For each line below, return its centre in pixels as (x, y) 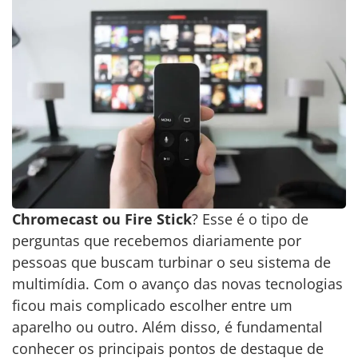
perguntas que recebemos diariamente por (157, 241)
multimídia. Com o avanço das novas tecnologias (177, 284)
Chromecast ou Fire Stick (102, 219)
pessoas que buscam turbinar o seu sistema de (171, 263)
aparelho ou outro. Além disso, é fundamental (167, 327)
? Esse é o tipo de (250, 219)
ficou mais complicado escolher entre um (152, 306)
